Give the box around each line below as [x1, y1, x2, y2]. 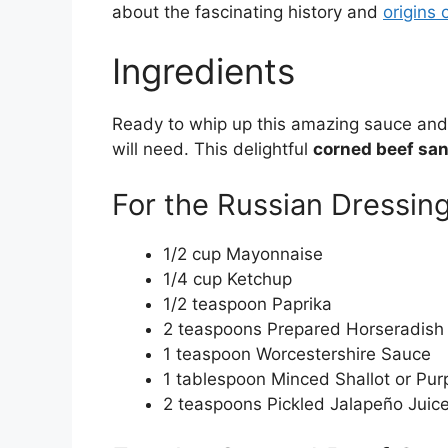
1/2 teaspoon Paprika [163, 293, 332, 314]
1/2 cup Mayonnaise [163, 243, 323, 264]
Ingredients [112, 50, 295, 93]
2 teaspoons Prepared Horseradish [163, 318, 444, 339]
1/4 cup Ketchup [163, 268, 292, 289]
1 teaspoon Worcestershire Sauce [163, 343, 431, 364]
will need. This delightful [112, 139, 313, 160]
